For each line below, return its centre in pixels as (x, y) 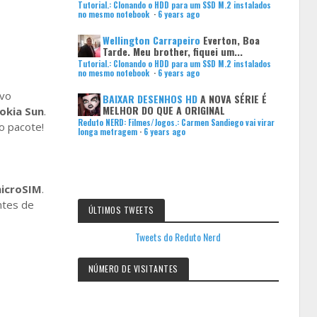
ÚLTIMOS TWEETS (121, 210)
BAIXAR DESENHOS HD (150, 98)
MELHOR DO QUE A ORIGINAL (163, 110)
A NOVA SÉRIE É (233, 98)
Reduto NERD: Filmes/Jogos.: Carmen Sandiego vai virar (176, 122)
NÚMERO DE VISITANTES (133, 269)
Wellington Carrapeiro (151, 40)
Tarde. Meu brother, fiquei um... (172, 51)
